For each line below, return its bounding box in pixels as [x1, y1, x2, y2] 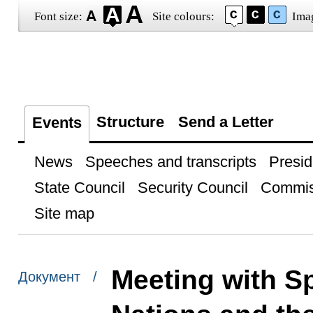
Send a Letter [177, 113, 274, 131]
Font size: [34, 10, 82, 23]
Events [31, 114, 82, 131]
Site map [34, 205, 94, 222]
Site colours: [152, 10, 214, 23]
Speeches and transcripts [85, 153, 256, 170]
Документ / [17, 269, 97, 285]
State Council [34, 179, 125, 196]
